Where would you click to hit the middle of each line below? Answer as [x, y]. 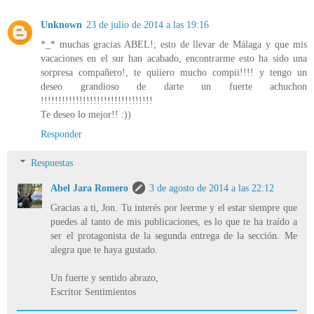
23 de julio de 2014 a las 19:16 [148, 24]
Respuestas [52, 163]
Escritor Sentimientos [94, 292]
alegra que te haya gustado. [104, 250]
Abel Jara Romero [90, 188]
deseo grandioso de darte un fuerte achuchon [174, 86]
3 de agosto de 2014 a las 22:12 [212, 188]
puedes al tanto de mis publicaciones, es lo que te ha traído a [174, 222]
